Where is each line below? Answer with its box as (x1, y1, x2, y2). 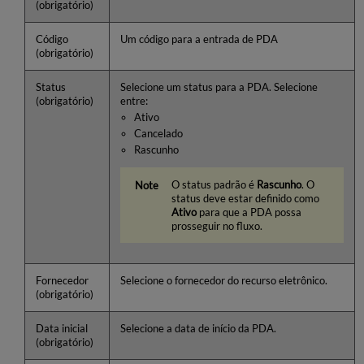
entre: (119, 95, 148, 108)
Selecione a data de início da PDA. (119, 323, 276, 336)
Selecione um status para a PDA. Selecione (119, 81, 318, 94)
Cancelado (134, 128, 184, 141)
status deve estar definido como (171, 192, 319, 205)
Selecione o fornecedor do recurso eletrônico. (119, 275, 327, 288)
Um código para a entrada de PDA (119, 33, 278, 46)
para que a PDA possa (196, 206, 301, 219)
